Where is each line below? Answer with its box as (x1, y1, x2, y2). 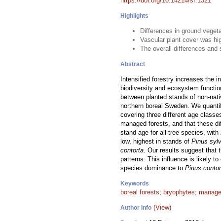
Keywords (120, 180, 149, 187)
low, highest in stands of (120, 138, 191, 145)
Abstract (120, 61, 145, 68)
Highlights (120, 12, 148, 19)
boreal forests (120, 188, 159, 196)
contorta (120, 147, 144, 154)
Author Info (120, 204, 151, 211)
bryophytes (163, 188, 195, 196)
